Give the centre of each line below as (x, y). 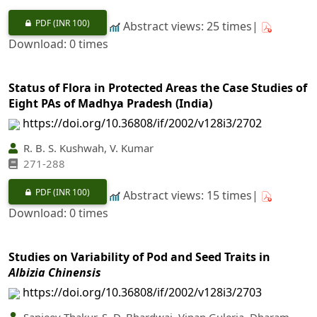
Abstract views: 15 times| (191, 195)
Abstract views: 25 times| (191, 26)
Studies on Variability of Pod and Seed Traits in (139, 257)
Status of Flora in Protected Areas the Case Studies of (158, 87)
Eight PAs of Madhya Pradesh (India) (110, 103)
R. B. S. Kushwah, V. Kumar (87, 148)
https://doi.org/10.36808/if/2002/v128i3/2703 (142, 293)
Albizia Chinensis (55, 273)
